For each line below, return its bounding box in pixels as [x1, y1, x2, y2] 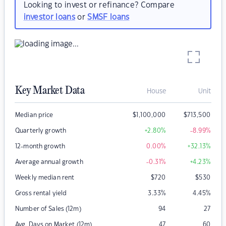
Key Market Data [15, 85, 85, 97]
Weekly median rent [15, 175, 75, 181]
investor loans [23, 13, 75, 21]
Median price [15, 112, 53, 119]
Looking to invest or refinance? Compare [23, 1, 175, 9]
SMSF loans [87, 13, 130, 21]
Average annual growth [15, 159, 83, 165]
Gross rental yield [15, 190, 67, 197]
